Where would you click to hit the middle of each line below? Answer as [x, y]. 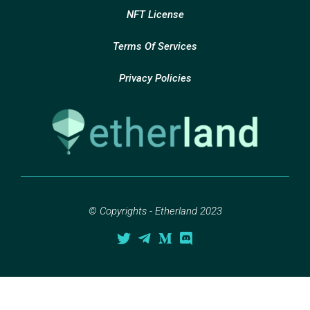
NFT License [155, 14]
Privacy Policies [155, 78]
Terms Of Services [155, 46]
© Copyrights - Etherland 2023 [155, 211]
